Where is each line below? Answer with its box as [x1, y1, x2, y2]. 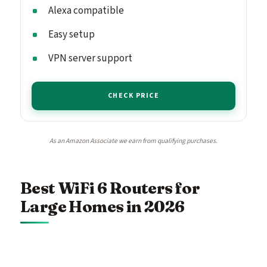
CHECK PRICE [107, 90, 160, 101]
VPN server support [48, 51, 132, 66]
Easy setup [48, 27, 95, 42]
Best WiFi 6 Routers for [20, 178, 200, 198]
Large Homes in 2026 [20, 196, 185, 216]
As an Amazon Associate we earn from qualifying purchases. [49, 135, 218, 146]
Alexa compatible [48, 3, 124, 18]
